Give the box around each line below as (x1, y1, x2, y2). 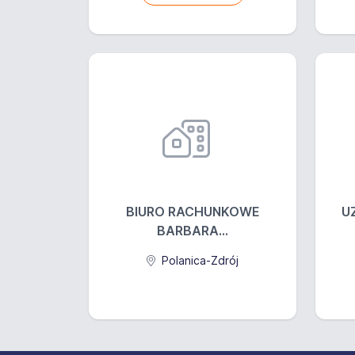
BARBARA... (157, 223, 228, 239)
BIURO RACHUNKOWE (125, 204, 260, 219)
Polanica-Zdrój (158, 254, 239, 267)
